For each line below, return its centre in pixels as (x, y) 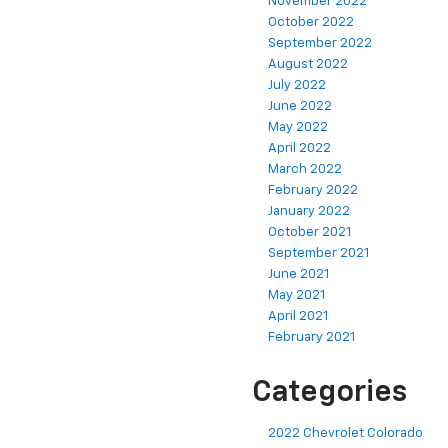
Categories (329, 392)
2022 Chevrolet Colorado (345, 433)
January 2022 (309, 211)
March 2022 (305, 169)
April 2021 (298, 316)
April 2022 (299, 148)
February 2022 (313, 190)
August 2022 (308, 64)
